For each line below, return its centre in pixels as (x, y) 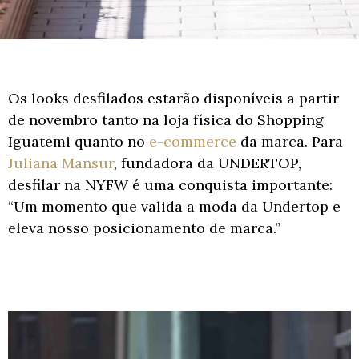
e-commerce (193, 141)
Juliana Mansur (61, 163)
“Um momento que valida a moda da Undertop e (174, 206)
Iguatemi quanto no (79, 141)
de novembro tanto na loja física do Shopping (166, 119)
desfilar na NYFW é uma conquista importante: (170, 184)
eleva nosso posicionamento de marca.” (144, 228)
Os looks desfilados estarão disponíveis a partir (173, 98)
